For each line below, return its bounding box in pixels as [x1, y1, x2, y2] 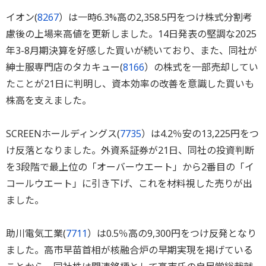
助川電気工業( [6, 227, 66, 240]
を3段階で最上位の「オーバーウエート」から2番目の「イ [6, 160, 254, 174]
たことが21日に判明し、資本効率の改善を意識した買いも [6, 77, 254, 91]
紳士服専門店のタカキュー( [6, 61, 123, 74]
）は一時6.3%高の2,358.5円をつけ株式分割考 [59, 11, 252, 24]
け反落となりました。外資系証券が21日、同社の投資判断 [6, 144, 254, 157]
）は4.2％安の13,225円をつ [141, 127, 259, 141]
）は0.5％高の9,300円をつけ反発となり [87, 227, 256, 240]
